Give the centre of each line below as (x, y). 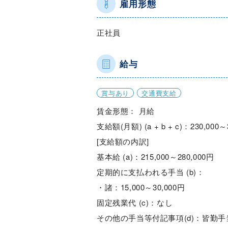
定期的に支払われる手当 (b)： (151, 172)
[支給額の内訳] (123, 141)
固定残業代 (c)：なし (135, 202)
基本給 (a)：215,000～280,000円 (155, 156)
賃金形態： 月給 (126, 111)
